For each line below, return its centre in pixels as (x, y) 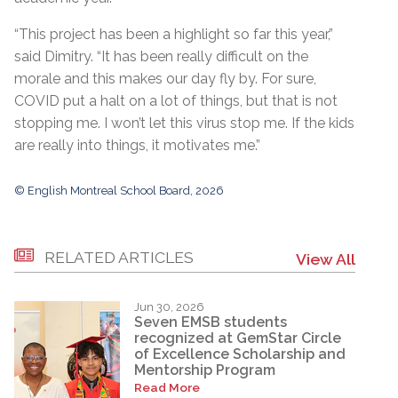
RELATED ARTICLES (119, 257)
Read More (167, 388)
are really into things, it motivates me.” (137, 145)
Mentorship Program (205, 370)
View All (326, 259)
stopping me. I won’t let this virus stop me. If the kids (184, 123)
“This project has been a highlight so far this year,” (174, 34)
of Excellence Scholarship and (240, 354)
